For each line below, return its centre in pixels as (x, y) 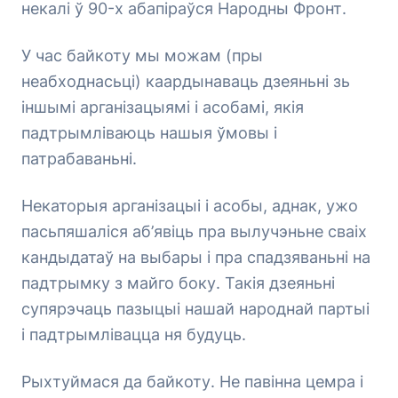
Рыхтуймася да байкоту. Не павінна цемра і (192, 382)
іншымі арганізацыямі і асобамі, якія (163, 107)
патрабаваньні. (79, 159)
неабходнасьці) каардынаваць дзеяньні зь (186, 81)
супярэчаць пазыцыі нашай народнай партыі (195, 309)
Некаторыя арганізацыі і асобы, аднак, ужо (190, 206)
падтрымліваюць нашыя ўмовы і (149, 133)
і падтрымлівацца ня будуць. (134, 334)
